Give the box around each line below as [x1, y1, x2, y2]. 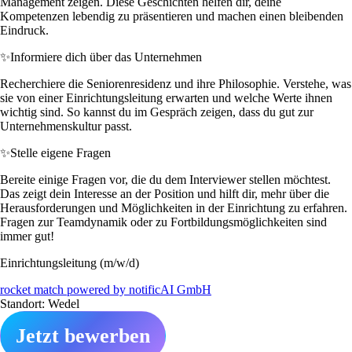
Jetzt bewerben [16, 324, 150, 347]
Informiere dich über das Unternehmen [10, 49, 202, 64]
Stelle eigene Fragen [10, 145, 111, 159]
